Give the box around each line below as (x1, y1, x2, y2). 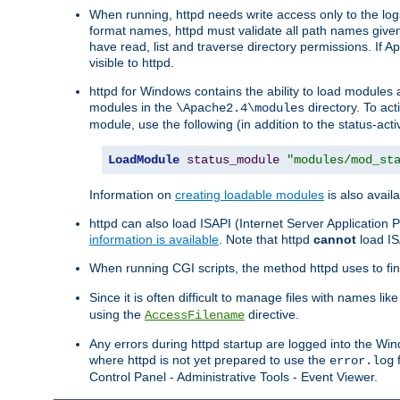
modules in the (89, 100, 176, 115)
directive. (245, 307, 299, 322)
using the (89, 307, 145, 322)
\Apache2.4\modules (176, 101, 304, 116)
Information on (89, 187, 175, 203)
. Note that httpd (219, 232, 313, 247)
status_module (187, 153, 279, 168)
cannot (313, 232, 356, 247)
